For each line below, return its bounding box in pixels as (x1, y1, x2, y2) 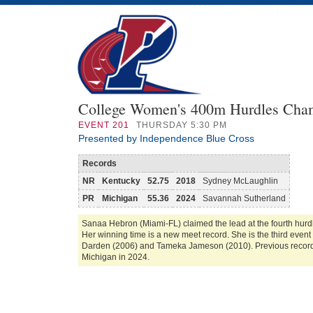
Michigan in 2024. (82, 252, 150, 262)
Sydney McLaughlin (203, 176, 278, 186)
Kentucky (102, 176, 140, 186)
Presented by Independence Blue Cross (78, 133, 254, 144)
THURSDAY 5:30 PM (136, 120, 227, 130)
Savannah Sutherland (203, 194, 286, 203)
